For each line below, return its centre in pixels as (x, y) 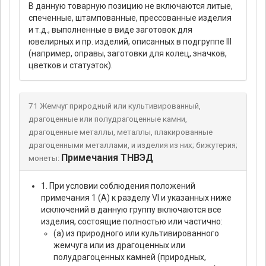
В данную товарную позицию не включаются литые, (131, 6)
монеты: (44, 159)
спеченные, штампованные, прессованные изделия (130, 18)
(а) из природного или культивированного (136, 234)
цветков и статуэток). (71, 66)
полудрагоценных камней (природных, (130, 257)
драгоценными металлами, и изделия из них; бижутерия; (133, 145)
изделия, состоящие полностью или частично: (132, 222)
